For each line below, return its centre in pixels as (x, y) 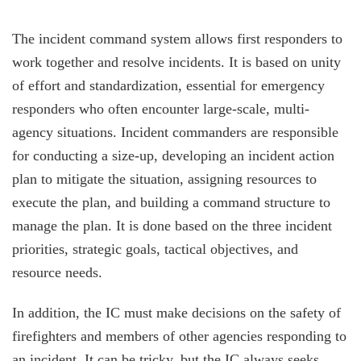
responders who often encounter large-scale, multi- (161, 109)
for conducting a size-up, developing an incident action (173, 156)
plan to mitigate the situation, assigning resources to (164, 179)
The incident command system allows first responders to (177, 39)
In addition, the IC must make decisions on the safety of (176, 313)
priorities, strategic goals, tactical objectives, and (155, 249)
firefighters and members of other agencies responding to (179, 336)
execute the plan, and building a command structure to (171, 203)
